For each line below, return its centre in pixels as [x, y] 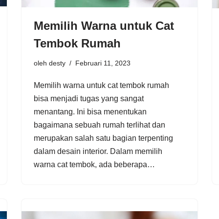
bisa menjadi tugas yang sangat [89, 99]
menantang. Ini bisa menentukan [90, 112]
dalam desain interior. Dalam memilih [98, 152]
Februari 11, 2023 [103, 63]
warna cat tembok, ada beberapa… [95, 165]
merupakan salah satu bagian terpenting [103, 138]
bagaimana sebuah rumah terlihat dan [99, 125]
